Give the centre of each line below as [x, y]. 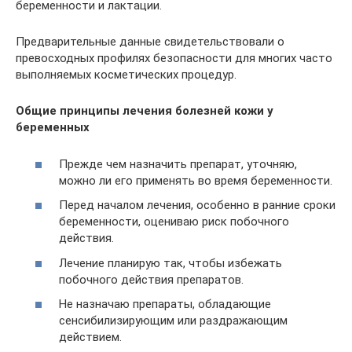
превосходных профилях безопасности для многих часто [174, 58]
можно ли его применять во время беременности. [196, 180]
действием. [90, 337]
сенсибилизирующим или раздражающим [173, 321]
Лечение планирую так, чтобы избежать [170, 263]
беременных [53, 127]
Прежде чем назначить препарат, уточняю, [178, 164]
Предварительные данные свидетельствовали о [150, 42]
